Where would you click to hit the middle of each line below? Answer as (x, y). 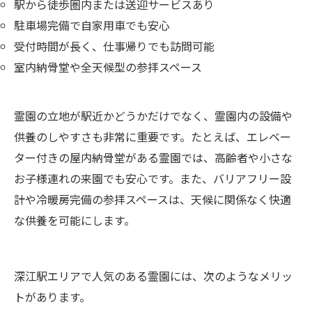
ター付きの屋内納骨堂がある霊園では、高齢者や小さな (153, 157)
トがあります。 (52, 296)
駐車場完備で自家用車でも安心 (92, 25)
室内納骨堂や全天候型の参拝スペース (108, 67)
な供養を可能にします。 (75, 220)
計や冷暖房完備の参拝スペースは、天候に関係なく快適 (153, 199)
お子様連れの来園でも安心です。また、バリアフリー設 (153, 178)
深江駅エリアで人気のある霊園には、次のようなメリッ (153, 275)
